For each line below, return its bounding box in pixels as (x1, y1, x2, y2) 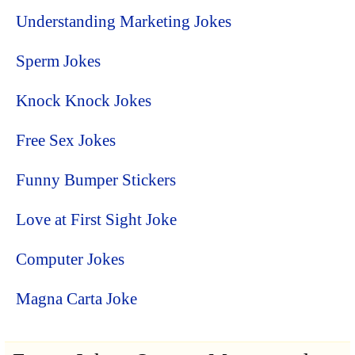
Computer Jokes (16, 249, 124, 269)
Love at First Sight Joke (16, 209, 177, 229)
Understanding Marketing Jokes (16, 11, 231, 31)
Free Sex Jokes (16, 130, 116, 150)
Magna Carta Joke (16, 288, 137, 308)
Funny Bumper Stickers (16, 170, 176, 189)
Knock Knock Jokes (16, 90, 151, 110)
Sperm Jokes (16, 51, 101, 71)
